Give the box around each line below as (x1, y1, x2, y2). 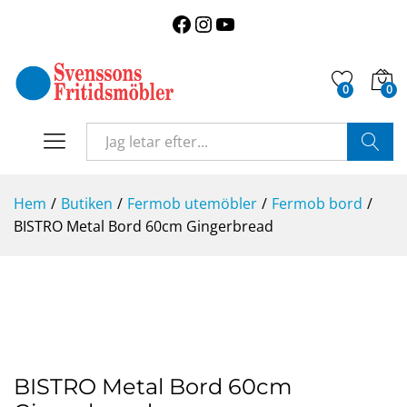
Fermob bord (272, 193, 362, 213)
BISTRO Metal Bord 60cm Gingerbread (14, 215, 273, 236)
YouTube (235, 10, 296, 30)
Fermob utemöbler (127, 193, 257, 213)
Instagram (213, 10, 283, 30)
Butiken (61, 193, 113, 213)
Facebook (192, 10, 257, 30)
